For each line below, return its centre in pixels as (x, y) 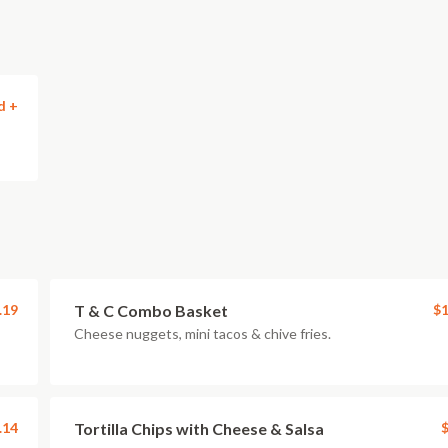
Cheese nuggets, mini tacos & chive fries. (202, 333)
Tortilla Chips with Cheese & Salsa (199, 428)
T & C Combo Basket (151, 310)
